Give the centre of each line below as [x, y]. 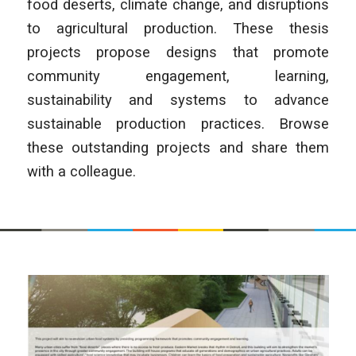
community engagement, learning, [178, 75]
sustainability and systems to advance [178, 99]
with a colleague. [81, 171]
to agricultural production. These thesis [178, 28]
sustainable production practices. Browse [178, 123]
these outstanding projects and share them [178, 147]
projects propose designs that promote [178, 52]
